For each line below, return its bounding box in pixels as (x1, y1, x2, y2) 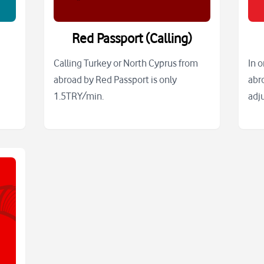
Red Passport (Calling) (71, 30, 192, 47)
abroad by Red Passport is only (53, 74, 177, 86)
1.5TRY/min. (53, 90, 104, 103)
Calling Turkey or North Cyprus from (53, 57, 198, 70)
